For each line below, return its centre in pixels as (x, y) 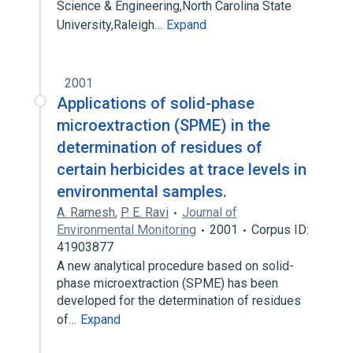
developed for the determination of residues (179, 301)
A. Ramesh (86, 212)
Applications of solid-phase (156, 103)
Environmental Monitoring (126, 230)
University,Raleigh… (111, 25)
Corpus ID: (280, 230)
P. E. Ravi (145, 212)
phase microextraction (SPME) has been (167, 283)
